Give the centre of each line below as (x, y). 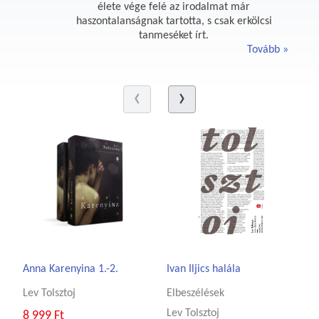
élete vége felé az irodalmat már (174, 7)
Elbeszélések (195, 293)
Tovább (265, 50)
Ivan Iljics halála (204, 270)
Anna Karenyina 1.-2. (71, 270)
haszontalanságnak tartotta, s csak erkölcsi (174, 22)
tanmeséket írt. (174, 36)
